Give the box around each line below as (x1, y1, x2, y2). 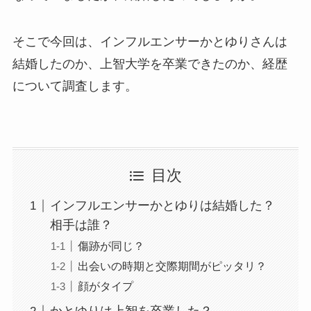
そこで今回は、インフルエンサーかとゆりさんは (12, 35, 287, 49)
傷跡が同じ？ (77, 239, 144, 253)
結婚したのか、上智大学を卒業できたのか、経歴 (12, 57, 287, 72)
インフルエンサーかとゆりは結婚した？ (49, 199, 275, 213)
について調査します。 (12, 79, 137, 94)
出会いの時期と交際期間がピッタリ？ (77, 260, 267, 273)
